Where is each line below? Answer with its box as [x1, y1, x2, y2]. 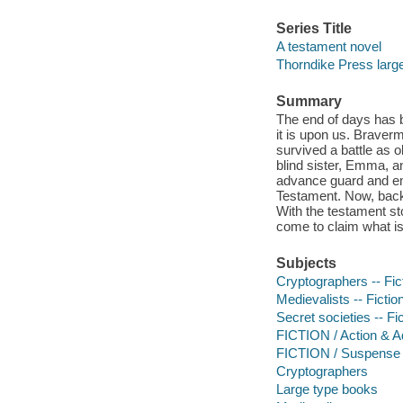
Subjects [275, 255, 336, 272]
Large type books [275, 381, 378, 397]
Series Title [275, 21, 352, 37]
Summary [275, 94, 342, 110]
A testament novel [275, 38, 381, 54]
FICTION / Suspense [275, 345, 400, 361]
